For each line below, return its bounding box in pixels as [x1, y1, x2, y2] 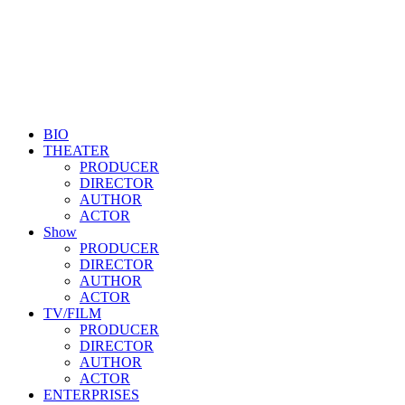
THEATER [43, 143, 109, 158]
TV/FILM [43, 306, 101, 321]
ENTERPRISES [43, 387, 139, 402]
